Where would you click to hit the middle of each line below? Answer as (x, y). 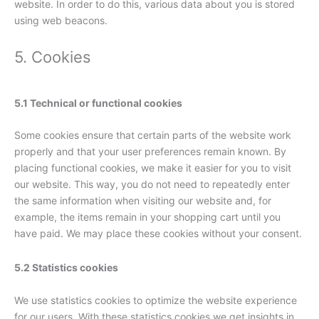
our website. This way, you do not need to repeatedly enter (152, 184)
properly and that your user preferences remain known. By (150, 152)
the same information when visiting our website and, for (143, 201)
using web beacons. (61, 20)
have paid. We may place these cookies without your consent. (158, 234)
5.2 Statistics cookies (66, 268)
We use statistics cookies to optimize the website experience (156, 300)
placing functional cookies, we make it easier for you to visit (153, 168)
